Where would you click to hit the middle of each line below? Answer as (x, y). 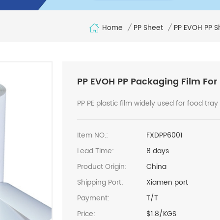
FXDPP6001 (165, 135)
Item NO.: (92, 135)
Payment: (93, 198)
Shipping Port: (100, 182)
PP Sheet (148, 27)
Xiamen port (167, 182)
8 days (158, 151)
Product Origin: (102, 166)
